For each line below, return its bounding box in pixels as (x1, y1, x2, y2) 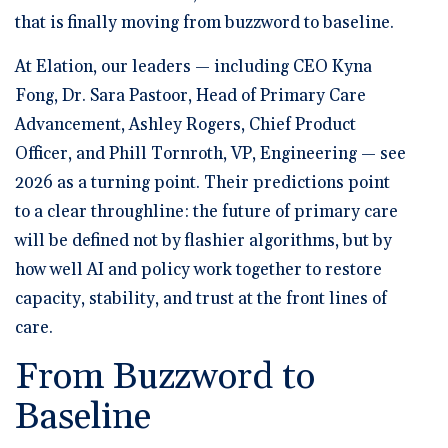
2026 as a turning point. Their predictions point (15, 171, 390, 194)
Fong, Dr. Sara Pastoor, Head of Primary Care (15, 84, 366, 107)
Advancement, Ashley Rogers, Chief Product (15, 113, 356, 136)
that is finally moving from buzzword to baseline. (15, 11, 394, 34)
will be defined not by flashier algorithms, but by (15, 229, 392, 252)
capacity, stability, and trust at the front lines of (15, 287, 387, 310)
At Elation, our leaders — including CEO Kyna (15, 55, 372, 78)
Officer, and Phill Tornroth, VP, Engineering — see (15, 142, 406, 165)
